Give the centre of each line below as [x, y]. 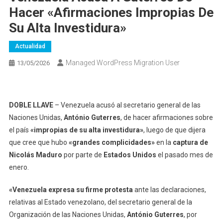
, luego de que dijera [174, 130]
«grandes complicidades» [111, 143]
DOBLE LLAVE [31, 105]
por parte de [83, 155]
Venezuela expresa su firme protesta [72, 190]
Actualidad [30, 47]
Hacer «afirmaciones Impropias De [111, 13]
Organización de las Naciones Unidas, [68, 215]
